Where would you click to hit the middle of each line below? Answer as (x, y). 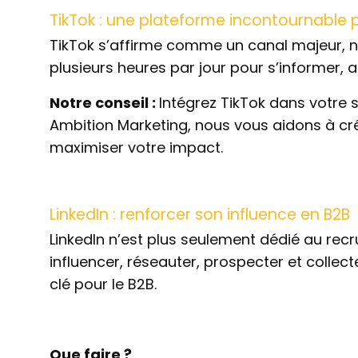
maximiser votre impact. (136, 147)
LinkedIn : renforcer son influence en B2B (200, 215)
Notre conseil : (104, 103)
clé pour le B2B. (103, 284)
